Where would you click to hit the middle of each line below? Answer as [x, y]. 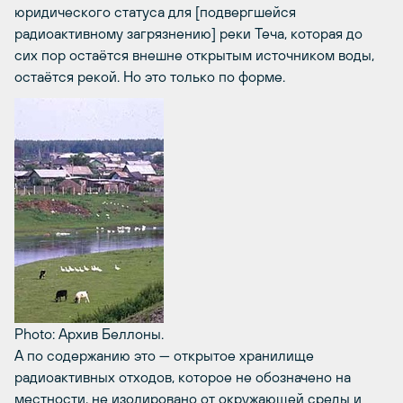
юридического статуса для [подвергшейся [155, 11]
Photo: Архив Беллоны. [89, 333]
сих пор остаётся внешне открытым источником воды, [194, 54]
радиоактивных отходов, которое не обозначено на [183, 376]
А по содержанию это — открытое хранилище [164, 355]
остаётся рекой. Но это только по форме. [150, 76]
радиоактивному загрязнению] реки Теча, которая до [188, 33]
